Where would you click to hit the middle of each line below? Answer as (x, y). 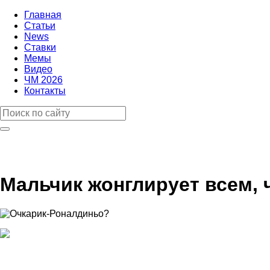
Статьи (40, 26)
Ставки (40, 47)
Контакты (45, 91)
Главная (43, 15)
